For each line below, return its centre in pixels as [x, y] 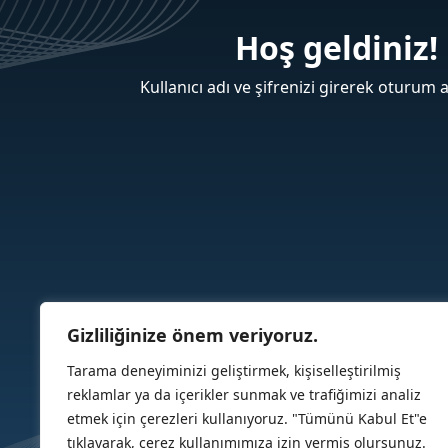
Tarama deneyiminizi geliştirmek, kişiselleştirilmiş [234, 370]
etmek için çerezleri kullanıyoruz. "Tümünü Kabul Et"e [247, 418]
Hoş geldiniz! [336, 47]
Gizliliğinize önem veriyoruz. [192, 335]
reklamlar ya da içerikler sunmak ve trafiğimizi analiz [244, 394]
